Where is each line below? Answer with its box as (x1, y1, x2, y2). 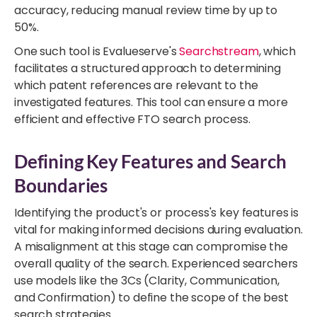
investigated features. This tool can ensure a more (14, 93, 288, 110)
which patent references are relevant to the (14, 76, 258, 93)
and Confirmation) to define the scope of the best (14, 289, 289, 306)
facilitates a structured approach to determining (14, 59, 281, 76)
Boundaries (14, 173, 108, 197)
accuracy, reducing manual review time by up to (14, 1, 278, 18)
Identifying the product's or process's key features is (14, 204, 299, 221)
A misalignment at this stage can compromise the (14, 238, 288, 255)
